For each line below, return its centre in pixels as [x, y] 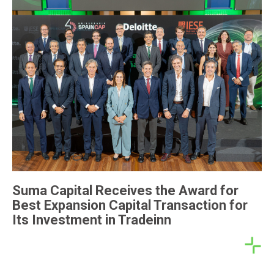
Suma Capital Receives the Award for [125, 190]
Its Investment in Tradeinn [92, 220]
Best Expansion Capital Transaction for [130, 205]
